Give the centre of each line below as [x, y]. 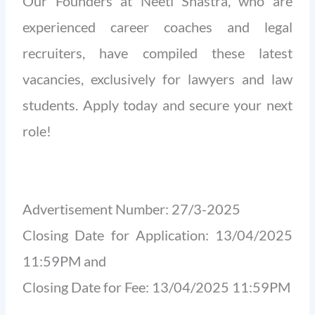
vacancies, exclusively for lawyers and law [157, 79]
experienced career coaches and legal [157, 27]
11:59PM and [65, 261]
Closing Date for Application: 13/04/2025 [157, 235]
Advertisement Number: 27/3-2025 [132, 209]
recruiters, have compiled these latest [157, 53]
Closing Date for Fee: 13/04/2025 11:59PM [157, 287]
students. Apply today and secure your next [157, 105]
